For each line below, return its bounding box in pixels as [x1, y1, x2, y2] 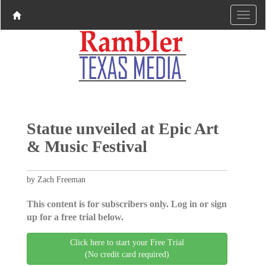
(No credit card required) [85, 249, 169, 259]
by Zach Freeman [26, 175, 85, 184]
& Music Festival [26, 137, 147, 156]
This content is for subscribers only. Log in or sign [26, 198, 227, 209]
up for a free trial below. [26, 211, 123, 222]
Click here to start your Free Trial [70, 237, 184, 247]
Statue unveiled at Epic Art [26, 119, 218, 138]
